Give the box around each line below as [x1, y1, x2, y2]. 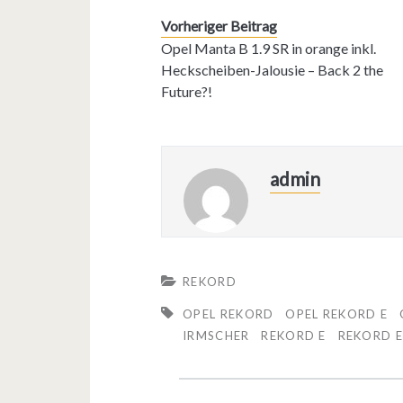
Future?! [161, 82, 213, 100]
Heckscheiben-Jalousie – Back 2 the [161, 60, 384, 78]
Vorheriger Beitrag [161, 16, 278, 34]
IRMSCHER [183, 327, 250, 343]
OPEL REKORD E [285, 306, 389, 321]
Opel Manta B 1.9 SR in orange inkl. [161, 39, 377, 57]
